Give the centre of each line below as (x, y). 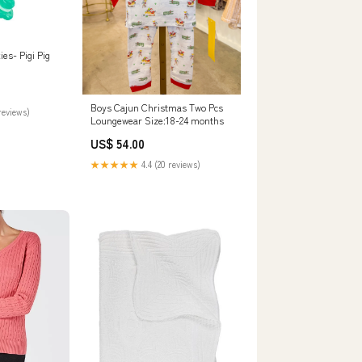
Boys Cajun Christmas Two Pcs (157, 107)
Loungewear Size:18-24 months (157, 120)
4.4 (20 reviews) (170, 164)
